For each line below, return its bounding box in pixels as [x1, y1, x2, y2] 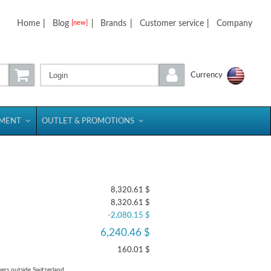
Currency [191, 71, 223, 79]
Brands [100, 19, 127, 28]
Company [216, 19, 252, 28]
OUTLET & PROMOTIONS [42, 117, 134, 125]
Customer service [139, 19, 204, 28]
